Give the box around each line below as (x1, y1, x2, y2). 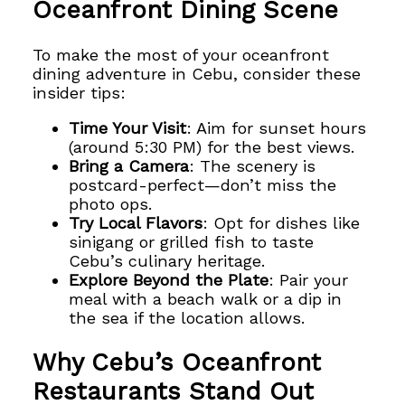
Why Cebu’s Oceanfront (33, 347, 322, 377)
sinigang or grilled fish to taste (69, 232, 315, 252)
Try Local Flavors (69, 213, 203, 233)
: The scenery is (189, 156, 316, 176)
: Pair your (268, 270, 349, 290)
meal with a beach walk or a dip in (69, 289, 343, 309)
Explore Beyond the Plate (69, 270, 269, 290)
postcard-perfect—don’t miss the (69, 175, 337, 195)
